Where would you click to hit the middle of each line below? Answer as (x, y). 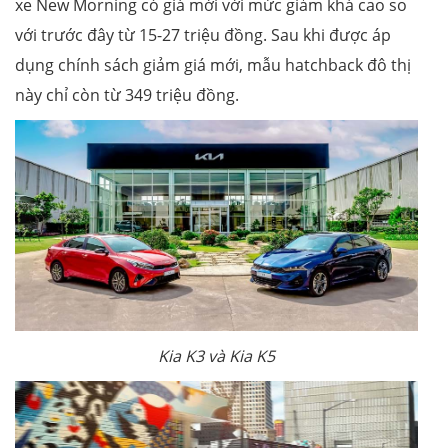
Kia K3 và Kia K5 (216, 356)
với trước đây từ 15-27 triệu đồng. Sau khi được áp (203, 35)
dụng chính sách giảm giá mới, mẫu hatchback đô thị (213, 65)
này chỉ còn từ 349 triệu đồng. (129, 95)
